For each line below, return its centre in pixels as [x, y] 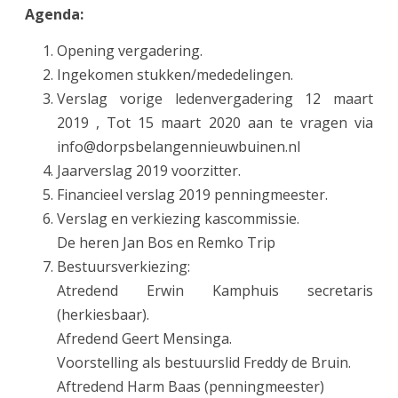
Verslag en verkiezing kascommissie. [178, 218]
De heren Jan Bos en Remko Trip [166, 242]
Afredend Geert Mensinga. [144, 338]
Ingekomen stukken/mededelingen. [175, 74]
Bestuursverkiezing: [123, 266]
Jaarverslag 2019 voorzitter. [149, 170]
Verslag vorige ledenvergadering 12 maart [215, 98]
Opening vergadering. [130, 50]
